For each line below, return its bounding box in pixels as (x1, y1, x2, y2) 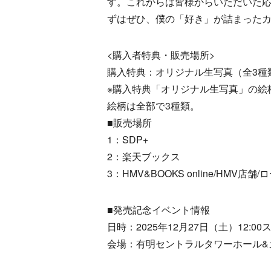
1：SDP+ (107, 132, 148, 146)
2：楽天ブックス (107, 149, 180, 163)
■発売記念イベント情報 (107, 202, 210, 217)
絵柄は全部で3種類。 (107, 98, 200, 113)
